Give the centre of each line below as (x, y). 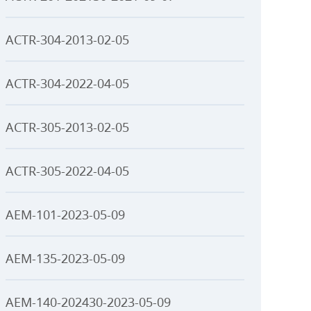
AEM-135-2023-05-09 (65, 258)
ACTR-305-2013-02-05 (67, 127)
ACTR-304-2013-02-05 (67, 40)
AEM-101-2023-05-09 (65, 215)
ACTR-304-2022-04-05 (67, 83)
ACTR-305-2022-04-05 (67, 171)
